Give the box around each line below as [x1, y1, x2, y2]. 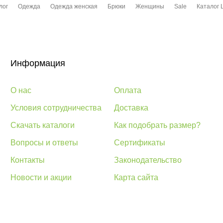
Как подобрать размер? [114, 121, 201, 129]
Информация [10, 58, 65, 68]
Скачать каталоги [10, 121, 75, 129]
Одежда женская [50, 3, 98, 10]
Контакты [10, 156, 45, 164]
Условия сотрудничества [10, 104, 102, 112]
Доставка [114, 104, 148, 112]
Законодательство [114, 156, 182, 164]
